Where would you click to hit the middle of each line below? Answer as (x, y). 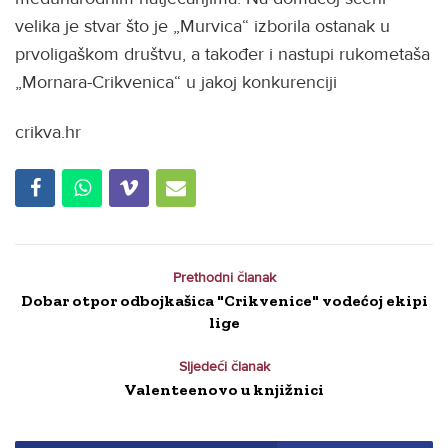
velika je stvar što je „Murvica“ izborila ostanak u (202, 25)
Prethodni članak (224, 277)
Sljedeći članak (224, 366)
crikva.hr (63, 132)
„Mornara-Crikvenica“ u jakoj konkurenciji (176, 81)
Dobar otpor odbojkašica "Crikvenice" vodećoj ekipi (224, 300)
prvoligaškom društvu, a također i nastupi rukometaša (222, 53)
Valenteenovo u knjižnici (224, 389)
